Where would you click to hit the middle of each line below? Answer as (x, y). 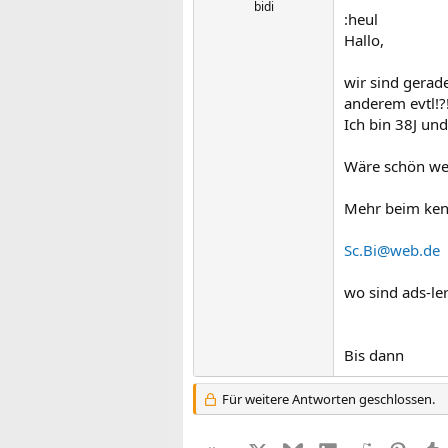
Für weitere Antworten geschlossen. (326, 399)
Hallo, (364, 40)
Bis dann (374, 355)
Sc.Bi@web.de (392, 250)
